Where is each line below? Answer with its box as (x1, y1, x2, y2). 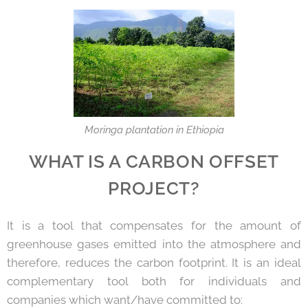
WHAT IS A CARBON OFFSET (28, 150, 280, 172)
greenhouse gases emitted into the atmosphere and (7, 236, 301, 251)
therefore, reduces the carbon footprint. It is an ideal (7, 255, 301, 269)
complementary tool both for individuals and (7, 274, 301, 288)
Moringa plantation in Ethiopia (84, 123, 224, 136)
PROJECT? (108, 177, 200, 199)
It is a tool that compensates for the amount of (7, 218, 301, 232)
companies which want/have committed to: (7, 292, 243, 307)
